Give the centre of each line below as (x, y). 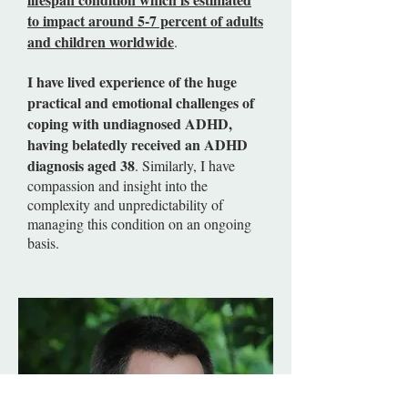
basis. (43, 243)
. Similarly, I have (185, 165)
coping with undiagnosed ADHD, (130, 123)
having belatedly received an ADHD (138, 144)
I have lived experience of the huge (132, 82)
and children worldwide (101, 41)
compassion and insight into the (117, 185)
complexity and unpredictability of (125, 204)
